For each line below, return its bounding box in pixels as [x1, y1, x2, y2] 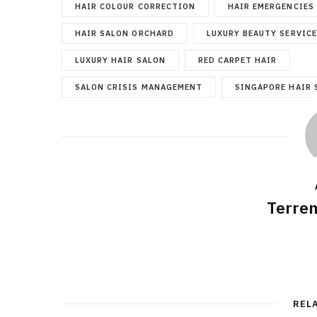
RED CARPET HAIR [197, 54, 277, 65]
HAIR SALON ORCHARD [75, 28, 174, 38]
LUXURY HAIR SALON [75, 54, 166, 65]
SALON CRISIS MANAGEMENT [75, 81, 203, 92]
